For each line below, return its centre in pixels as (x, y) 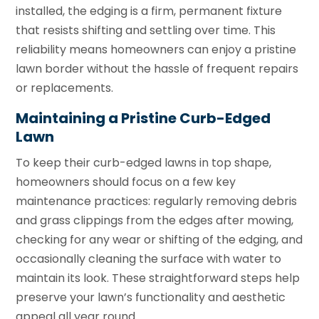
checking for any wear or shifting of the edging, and (159, 239)
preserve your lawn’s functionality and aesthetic (151, 297)
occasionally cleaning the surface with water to (149, 258)
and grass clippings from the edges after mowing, (155, 220)
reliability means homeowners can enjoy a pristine (156, 49)
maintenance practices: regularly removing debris (157, 201)
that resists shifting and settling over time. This (146, 30)
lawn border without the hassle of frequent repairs (157, 68)
